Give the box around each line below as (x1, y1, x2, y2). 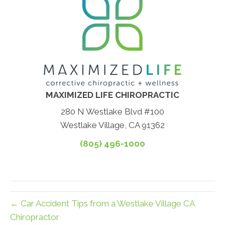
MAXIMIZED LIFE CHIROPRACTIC (46, 90, 179, 100)
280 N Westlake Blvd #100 (61, 106, 164, 117)
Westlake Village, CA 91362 (60, 120, 165, 131)
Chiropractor (10, 212, 59, 222)
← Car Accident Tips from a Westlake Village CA (10, 198, 194, 209)
